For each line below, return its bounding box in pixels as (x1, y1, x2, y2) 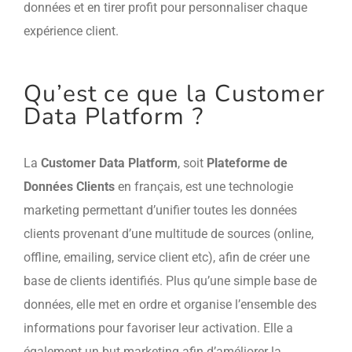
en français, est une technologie (114, 179, 293, 194)
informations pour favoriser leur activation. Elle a (23, 321, 293, 335)
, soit (177, 156, 207, 170)
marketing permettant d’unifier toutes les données (23, 203, 297, 218)
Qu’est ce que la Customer (23, 78, 325, 110)
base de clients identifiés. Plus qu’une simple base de (23, 273, 317, 288)
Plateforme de (206, 156, 288, 170)
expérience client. (23, 24, 122, 38)
